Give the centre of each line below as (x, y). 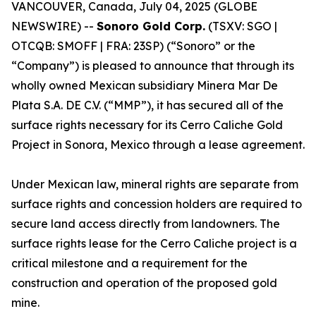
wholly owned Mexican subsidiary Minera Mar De (145, 85)
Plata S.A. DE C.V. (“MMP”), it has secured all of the (147, 105)
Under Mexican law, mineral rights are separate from (155, 184)
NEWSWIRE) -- (54, 26)
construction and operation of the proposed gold (144, 283)
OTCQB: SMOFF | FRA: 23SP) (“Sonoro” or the (133, 46)
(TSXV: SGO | (241, 26)
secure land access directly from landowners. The (146, 224)
